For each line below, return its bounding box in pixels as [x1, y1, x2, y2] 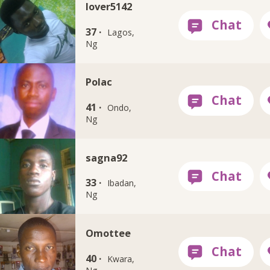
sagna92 [85, 150, 127, 165]
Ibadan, [107, 177, 137, 189]
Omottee [85, 225, 131, 240]
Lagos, [107, 26, 135, 38]
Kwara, [107, 253, 135, 265]
